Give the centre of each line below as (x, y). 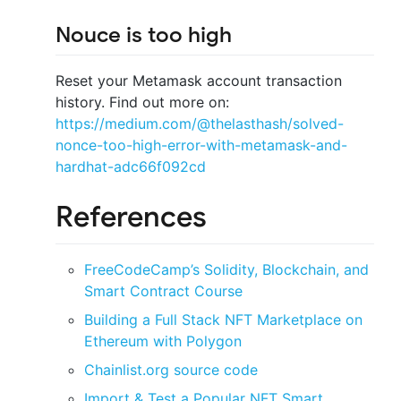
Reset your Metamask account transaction (199, 81)
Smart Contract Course (163, 290)
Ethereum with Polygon (163, 341)
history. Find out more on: (142, 102)
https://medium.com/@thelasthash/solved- (200, 124)
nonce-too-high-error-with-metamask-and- (201, 145)
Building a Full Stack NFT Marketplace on (223, 319)
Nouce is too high (144, 34)
